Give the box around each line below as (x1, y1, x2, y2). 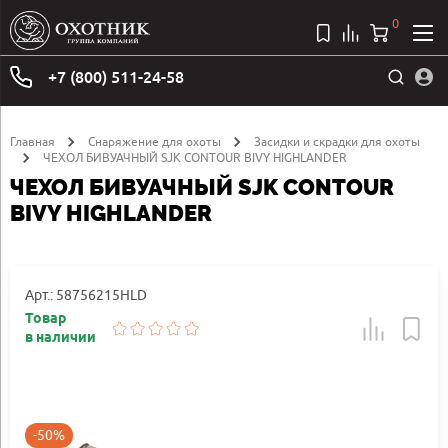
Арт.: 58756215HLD (25, 286, 147, 303)
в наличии (25, 328, 96, 348)
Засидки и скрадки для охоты (254, 133, 420, 149)
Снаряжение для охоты (88, 133, 221, 149)
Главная (10, 133, 55, 149)
